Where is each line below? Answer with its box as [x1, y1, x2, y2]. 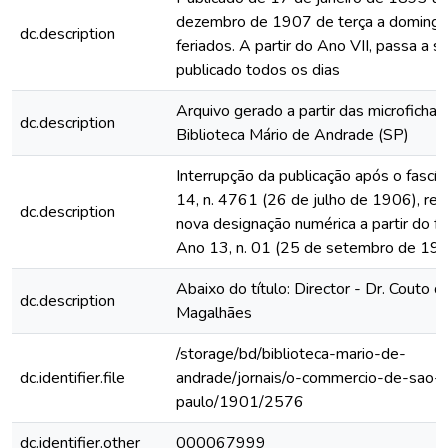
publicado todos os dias [176, 59, 340, 81]
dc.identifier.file [20, 367, 125, 389]
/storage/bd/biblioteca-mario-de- [176, 343, 406, 365]
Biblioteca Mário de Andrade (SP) [176, 124, 409, 146]
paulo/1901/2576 [176, 391, 304, 413]
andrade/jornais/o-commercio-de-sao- [176, 367, 441, 389]
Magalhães [176, 302, 252, 324]
